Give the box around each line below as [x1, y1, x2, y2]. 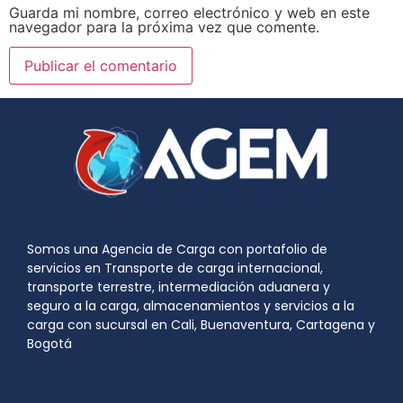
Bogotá [27, 335, 72, 354]
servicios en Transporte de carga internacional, [27, 259, 323, 278]
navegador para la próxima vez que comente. [9, 17, 319, 36]
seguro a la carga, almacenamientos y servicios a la [27, 297, 354, 316]
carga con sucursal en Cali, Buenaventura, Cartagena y [27, 316, 375, 335]
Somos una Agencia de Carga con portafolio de [27, 240, 327, 259]
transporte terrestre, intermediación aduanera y [27, 278, 330, 297]
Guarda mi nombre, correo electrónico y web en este [9, 3, 370, 22]
